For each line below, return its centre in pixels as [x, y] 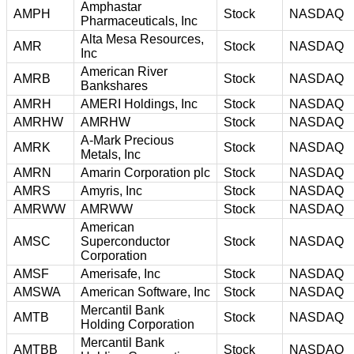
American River [124, 71]
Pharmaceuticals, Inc [139, 21]
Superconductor [125, 241]
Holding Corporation [137, 324]
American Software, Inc [145, 292]
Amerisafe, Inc [121, 273]
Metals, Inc [111, 154]
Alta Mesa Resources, [142, 39]
